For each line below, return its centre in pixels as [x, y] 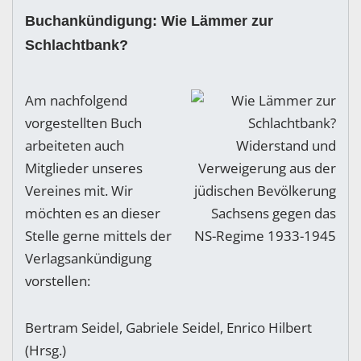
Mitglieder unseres [84, 168]
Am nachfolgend [76, 101]
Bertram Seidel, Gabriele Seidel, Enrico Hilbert [168, 328]
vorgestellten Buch [83, 123]
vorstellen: [58, 281]
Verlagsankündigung [88, 259]
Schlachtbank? [77, 45]
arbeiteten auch [75, 146]
